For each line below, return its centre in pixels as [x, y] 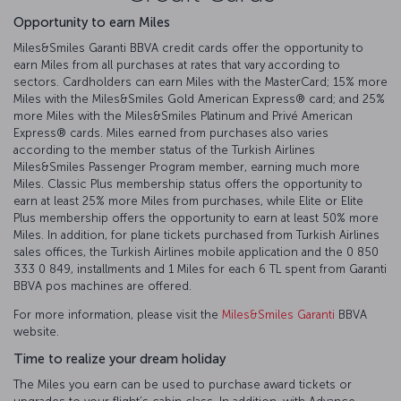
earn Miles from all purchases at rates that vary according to [177, 64]
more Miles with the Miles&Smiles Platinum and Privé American [183, 115]
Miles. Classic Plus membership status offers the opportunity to [188, 183]
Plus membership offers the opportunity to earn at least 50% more [196, 218]
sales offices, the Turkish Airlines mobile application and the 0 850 [196, 252]
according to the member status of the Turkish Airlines [164, 149]
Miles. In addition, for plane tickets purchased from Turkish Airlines [196, 235]
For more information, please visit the [118, 314]
